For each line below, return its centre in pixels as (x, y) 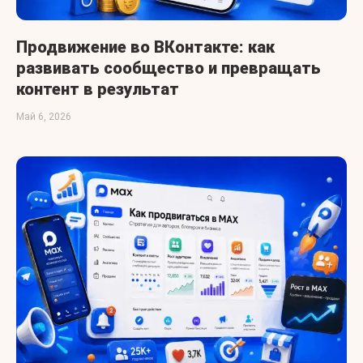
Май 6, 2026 (44, 116)
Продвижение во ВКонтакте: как (145, 47)
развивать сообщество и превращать (169, 68)
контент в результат (98, 89)
